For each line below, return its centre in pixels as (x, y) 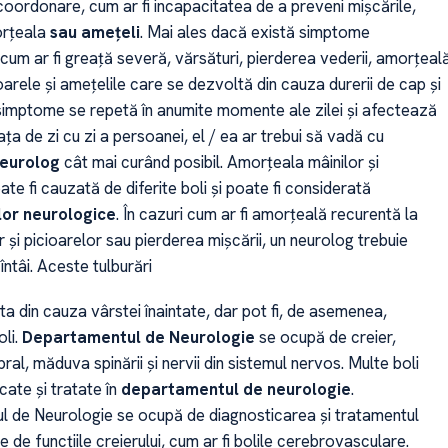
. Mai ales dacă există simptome (254, 32)
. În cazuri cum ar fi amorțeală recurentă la (266, 214)
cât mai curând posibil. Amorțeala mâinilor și (219, 162)
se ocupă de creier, (325, 336)
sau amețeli (92, 32)
